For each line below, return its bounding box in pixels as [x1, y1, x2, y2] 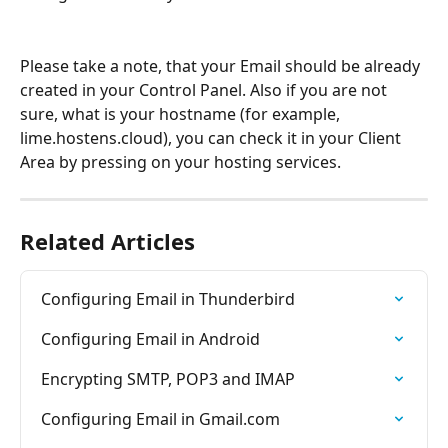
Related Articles [20, 225, 195, 256]
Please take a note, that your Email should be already [20, 54, 424, 77]
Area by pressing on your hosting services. [20, 150, 341, 173]
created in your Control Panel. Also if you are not [20, 78, 391, 101]
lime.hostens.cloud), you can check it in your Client [20, 126, 405, 149]
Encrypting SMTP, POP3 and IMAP [41, 367, 295, 390]
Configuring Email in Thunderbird [41, 287, 295, 310]
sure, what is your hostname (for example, [20, 102, 344, 125]
